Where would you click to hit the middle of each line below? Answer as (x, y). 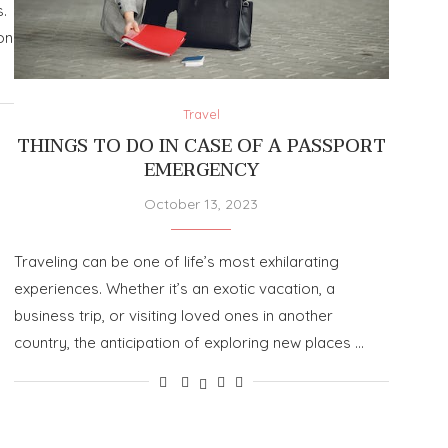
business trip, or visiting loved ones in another (173, 315)
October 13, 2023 (201, 203)
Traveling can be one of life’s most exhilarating (176, 261)
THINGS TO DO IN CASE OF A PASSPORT (201, 146)
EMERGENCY (201, 170)
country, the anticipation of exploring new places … (188, 342)
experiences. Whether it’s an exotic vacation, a (174, 288)
